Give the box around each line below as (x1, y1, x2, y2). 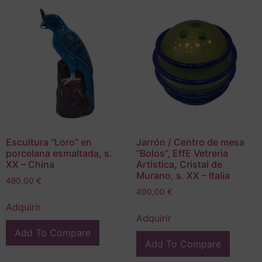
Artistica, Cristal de (136, 158, 222, 171)
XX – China (6, 158, 54, 171)
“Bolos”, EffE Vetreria (136, 147, 228, 160)
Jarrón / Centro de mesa (136, 136, 244, 149)
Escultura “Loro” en (6, 136, 92, 149)
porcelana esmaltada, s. (6, 147, 112, 160)
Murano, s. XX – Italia (136, 170, 230, 182)
